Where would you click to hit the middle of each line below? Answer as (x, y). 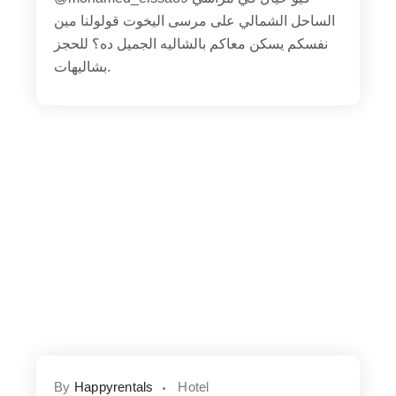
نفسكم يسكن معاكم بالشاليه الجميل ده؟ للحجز (191, 44)
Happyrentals (114, 386)
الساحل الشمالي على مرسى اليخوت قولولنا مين (195, 21)
